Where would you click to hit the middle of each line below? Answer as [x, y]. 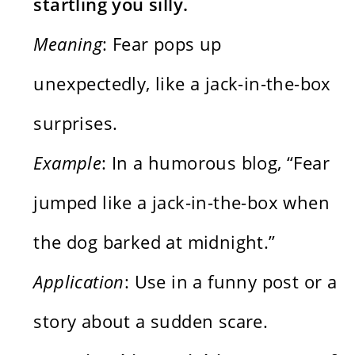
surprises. [76, 122]
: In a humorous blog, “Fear [216, 162]
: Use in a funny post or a [231, 281]
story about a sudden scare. [151, 321]
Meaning [68, 43]
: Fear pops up [162, 43]
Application [79, 281]
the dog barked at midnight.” [155, 241]
